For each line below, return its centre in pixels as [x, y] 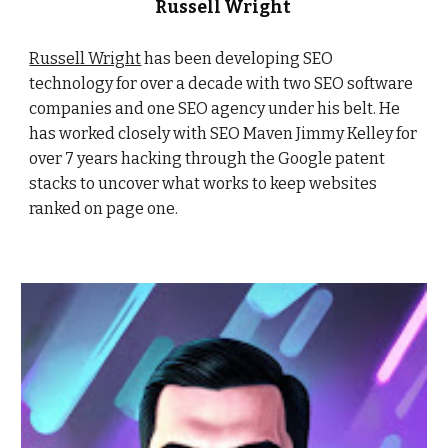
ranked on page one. [105, 209]
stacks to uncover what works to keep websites [203, 184]
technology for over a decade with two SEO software [221, 84]
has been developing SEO [237, 59]
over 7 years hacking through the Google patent [207, 159]
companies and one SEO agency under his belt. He [215, 109]
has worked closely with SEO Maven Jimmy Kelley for [223, 134]
